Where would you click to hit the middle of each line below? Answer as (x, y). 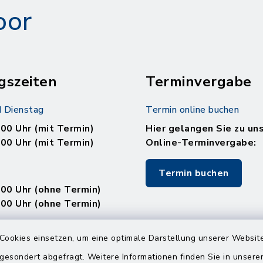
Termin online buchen (192, 110)
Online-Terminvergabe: (201, 143)
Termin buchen (194, 173)
